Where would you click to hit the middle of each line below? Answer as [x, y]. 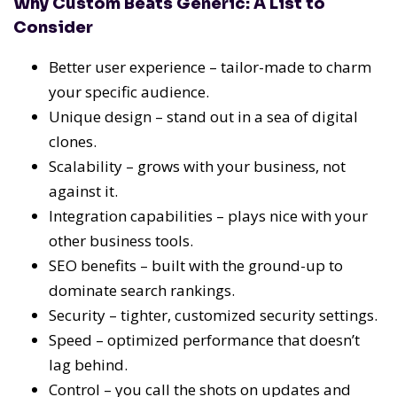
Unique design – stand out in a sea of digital [203, 117]
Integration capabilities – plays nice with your [208, 216]
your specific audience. [129, 92]
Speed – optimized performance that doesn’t [204, 340]
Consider [53, 28]
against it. [83, 191]
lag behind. [88, 365]
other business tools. [121, 241]
